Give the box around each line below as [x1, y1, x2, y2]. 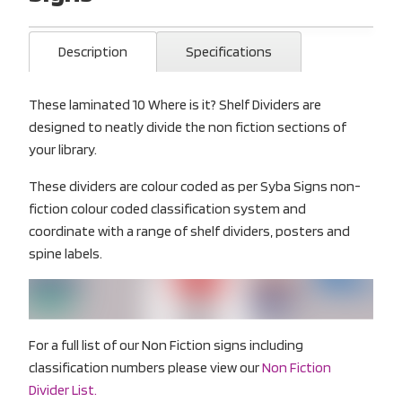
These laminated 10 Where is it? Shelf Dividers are [29, 95, 321, 113]
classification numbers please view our [29, 358, 262, 376]
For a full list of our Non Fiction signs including [29, 336, 303, 354]
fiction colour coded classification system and [29, 199, 306, 217]
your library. [29, 140, 97, 158]
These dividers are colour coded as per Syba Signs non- [29, 177, 361, 195]
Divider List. [29, 380, 97, 398]
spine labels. [29, 244, 102, 262]
